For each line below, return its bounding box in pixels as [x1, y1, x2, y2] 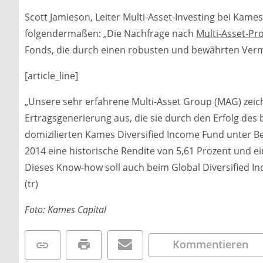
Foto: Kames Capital [25, 203, 106, 217]
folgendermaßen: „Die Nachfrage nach [25, 27, 196, 41]
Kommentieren [173, 237, 249, 252]
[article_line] [25, 69, 78, 83]
